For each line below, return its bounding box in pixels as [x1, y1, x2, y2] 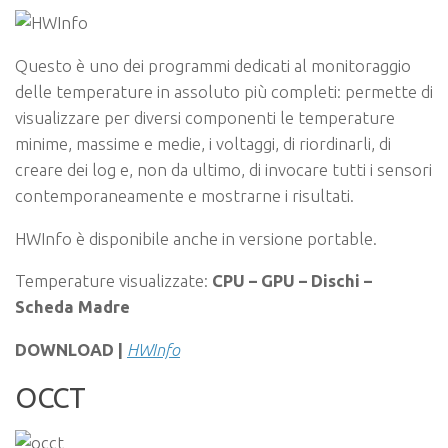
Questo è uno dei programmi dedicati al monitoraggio [15, 56, 411, 75]
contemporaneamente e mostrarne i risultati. [15, 186, 354, 205]
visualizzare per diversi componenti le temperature [15, 108, 395, 127]
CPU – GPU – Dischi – [212, 271, 372, 291]
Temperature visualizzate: [15, 271, 212, 291]
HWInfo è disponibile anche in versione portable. [15, 228, 377, 248]
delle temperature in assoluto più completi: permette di [15, 82, 433, 101]
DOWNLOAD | [15, 340, 123, 360]
